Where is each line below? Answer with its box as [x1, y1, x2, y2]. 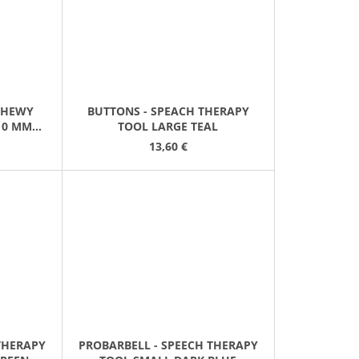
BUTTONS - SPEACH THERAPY [87, 103, 249, 119]
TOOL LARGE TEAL [118, 118, 219, 134]
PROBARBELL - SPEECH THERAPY [78, 337, 258, 353]
